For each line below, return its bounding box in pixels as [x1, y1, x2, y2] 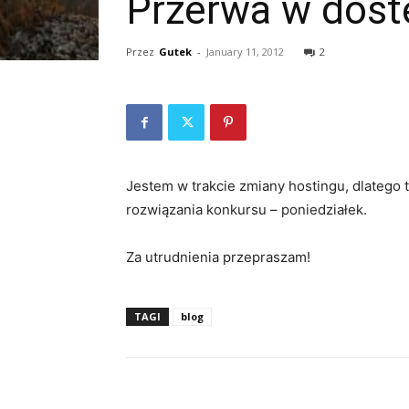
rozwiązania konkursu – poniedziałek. [126, 201, 367, 218]
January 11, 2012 [206, 45, 284, 58]
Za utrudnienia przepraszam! [126, 248, 310, 266]
